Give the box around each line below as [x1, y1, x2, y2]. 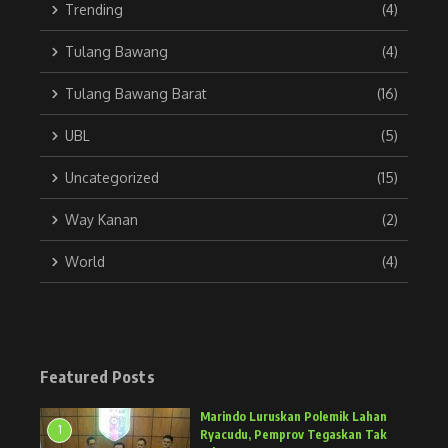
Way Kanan [65, 211, 138, 229]
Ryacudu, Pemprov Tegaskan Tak [200, 427, 387, 443]
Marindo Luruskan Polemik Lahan [200, 409, 387, 425]
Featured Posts [40, 367, 155, 388]
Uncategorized [65, 169, 159, 187]
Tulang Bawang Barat [65, 85, 207, 103]
